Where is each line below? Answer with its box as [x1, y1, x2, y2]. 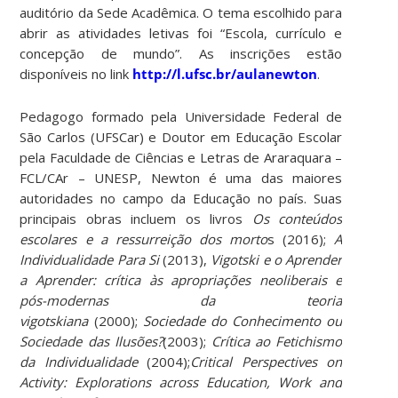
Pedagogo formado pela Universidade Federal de [20, 107, 343, 125]
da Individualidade [20, 352, 138, 370]
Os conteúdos [251, 209, 343, 227]
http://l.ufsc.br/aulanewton [132, 64, 318, 83]
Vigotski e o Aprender [211, 250, 343, 268]
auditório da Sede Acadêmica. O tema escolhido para [20, 3, 343, 21]
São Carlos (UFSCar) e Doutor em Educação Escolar [20, 127, 343, 146]
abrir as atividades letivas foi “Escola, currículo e [20, 23, 343, 42]
